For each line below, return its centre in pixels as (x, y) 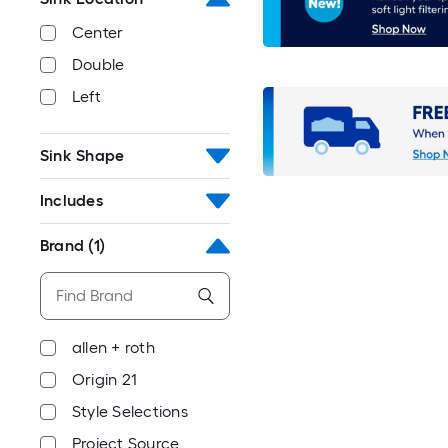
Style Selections (130, 411)
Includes (71, 200)
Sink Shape (82, 155)
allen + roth (113, 347)
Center (98, 32)
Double (98, 64)
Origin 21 (105, 379)
